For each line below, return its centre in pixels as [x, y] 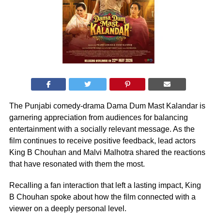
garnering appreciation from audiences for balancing [98, 117]
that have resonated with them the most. [77, 164]
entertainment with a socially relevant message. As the [102, 129]
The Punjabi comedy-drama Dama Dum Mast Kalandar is [107, 106]
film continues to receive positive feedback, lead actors [102, 140]
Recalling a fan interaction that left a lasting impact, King [105, 185]
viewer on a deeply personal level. [68, 208]
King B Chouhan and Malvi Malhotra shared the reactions [107, 152]
